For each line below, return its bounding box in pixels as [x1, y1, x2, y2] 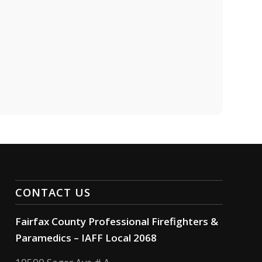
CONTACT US [15, 184, 91, 199]
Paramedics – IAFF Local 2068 [15, 230, 157, 244]
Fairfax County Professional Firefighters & [15, 214, 219, 228]
